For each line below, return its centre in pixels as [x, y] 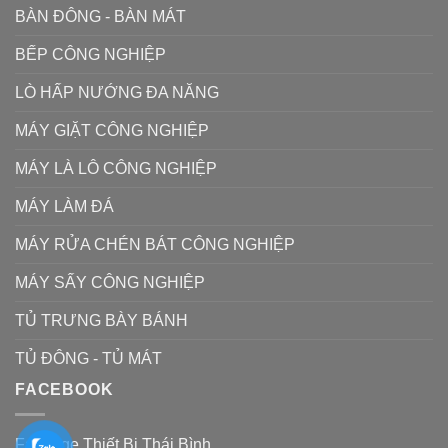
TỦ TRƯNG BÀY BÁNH [101, 321]
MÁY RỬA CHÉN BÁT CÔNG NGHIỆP [155, 245]
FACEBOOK [64, 390]
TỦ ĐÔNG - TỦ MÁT [88, 359]
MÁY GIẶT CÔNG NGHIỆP [112, 131]
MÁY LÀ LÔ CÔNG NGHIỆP [116, 169]
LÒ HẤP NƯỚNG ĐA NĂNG [117, 93]
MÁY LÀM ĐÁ [64, 207]
